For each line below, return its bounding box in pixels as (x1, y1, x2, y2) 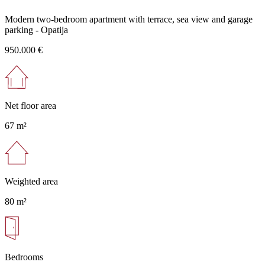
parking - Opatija (5, 24, 68, 35)
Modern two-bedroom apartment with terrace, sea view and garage (5, 14, 253, 24)
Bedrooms (5, 251, 43, 262)
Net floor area (5, 100, 56, 111)
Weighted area (5, 176, 58, 186)
